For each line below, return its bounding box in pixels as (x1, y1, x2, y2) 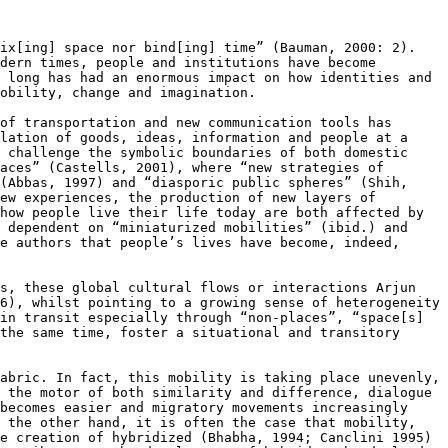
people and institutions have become (96, 54, 376, 70)
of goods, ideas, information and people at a (56, 129, 408, 145)
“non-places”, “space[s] (240, 309, 424, 325)
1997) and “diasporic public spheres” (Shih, (64, 174, 408, 190)
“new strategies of (240, 159, 384, 175)
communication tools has (208, 114, 392, 130)
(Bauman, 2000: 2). (272, 39, 416, 55)
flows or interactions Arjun (200, 279, 416, 295)
